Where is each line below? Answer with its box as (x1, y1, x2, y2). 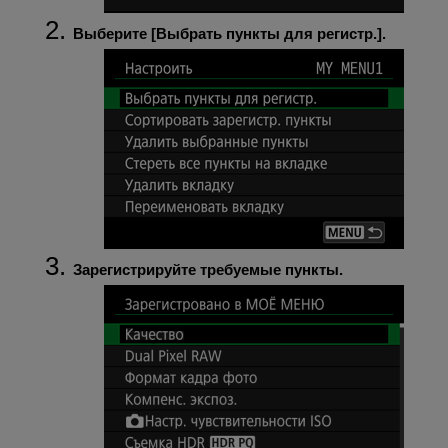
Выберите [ (72, 24, 156, 42)
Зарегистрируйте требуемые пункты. (72, 260, 343, 278)
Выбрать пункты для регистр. (155, 24, 377, 42)
